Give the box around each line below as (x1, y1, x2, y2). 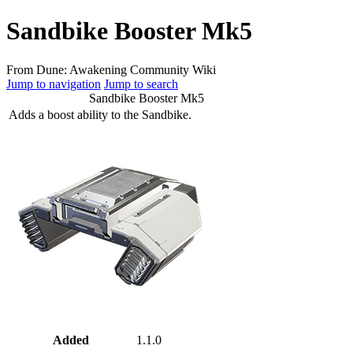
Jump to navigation (6, 76, 101, 91)
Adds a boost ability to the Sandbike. (9, 107, 191, 121)
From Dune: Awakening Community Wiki (6, 62, 216, 76)
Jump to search (104, 76, 178, 91)
